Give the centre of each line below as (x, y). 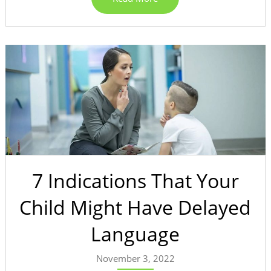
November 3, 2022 (135, 259)
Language (135, 234)
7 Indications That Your (135, 181)
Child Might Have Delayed (135, 207)
